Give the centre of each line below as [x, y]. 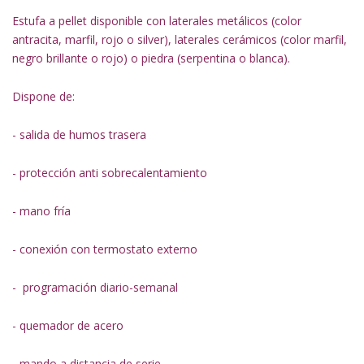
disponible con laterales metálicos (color [196, 21]
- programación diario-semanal [95, 287]
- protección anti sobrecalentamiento [110, 173]
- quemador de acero [68, 325]
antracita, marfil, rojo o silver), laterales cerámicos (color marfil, [180, 39]
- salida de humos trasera [79, 134]
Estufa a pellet [51, 21]
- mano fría [41, 211]
